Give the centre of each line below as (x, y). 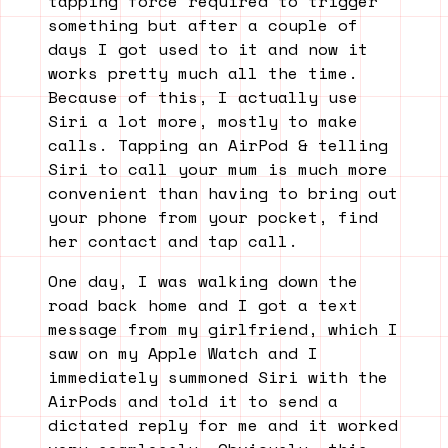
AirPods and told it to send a (193, 401)
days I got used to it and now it (208, 49)
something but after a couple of (203, 25)
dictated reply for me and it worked (223, 425)
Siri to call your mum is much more (218, 169)
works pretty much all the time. (203, 73)
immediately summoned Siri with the (218, 377)
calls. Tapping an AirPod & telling (218, 145)
